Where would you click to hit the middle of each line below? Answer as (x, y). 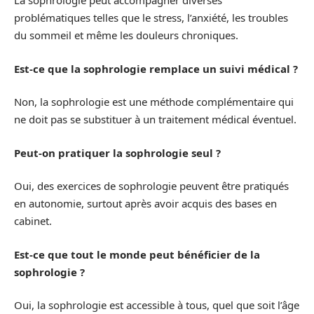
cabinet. (33, 221)
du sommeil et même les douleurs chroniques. (126, 35)
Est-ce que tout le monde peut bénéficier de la (137, 254)
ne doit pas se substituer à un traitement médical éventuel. (155, 120)
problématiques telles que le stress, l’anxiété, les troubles (151, 18)
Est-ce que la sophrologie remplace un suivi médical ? (156, 68)
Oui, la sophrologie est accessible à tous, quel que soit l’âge (157, 305)
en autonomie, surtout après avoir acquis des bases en (145, 204)
